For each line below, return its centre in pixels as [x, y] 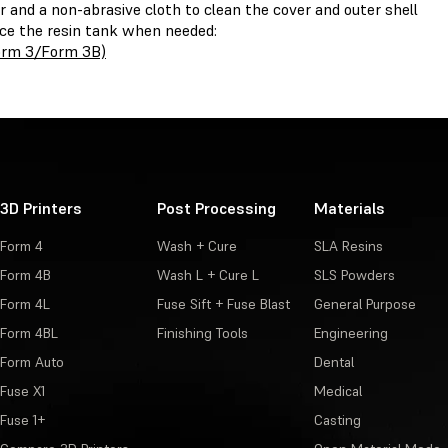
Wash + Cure [196, 246]
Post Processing [216, 208]
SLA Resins [348, 246]
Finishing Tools [202, 333]
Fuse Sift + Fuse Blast [223, 304]
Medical [337, 391]
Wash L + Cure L [207, 275]
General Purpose [364, 304]
